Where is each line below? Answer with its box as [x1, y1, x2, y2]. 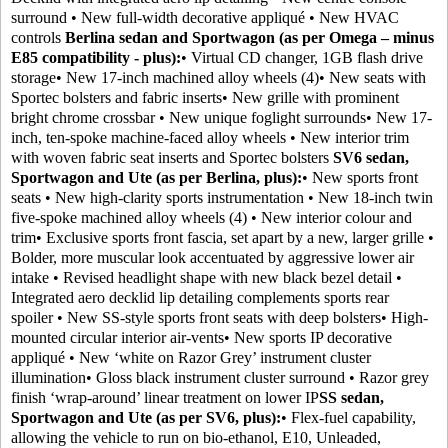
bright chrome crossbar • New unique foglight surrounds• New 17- [11, 109, 432, 126]
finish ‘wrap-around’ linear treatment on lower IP [11, 389, 319, 406]
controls [11, 29, 65, 46]
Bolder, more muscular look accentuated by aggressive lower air [11, 249, 414, 266]
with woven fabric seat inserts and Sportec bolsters [11, 149, 333, 166]
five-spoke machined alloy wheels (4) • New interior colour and [11, 209, 412, 226]
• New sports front [302, 169, 418, 186]
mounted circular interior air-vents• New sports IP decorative [11, 329, 392, 346]
